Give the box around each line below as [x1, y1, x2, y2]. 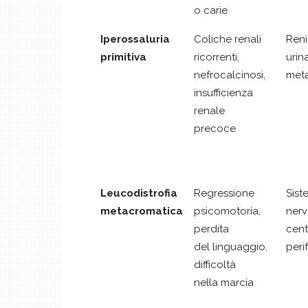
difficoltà [194, 258, 236, 271]
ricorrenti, [194, 50, 239, 63]
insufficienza [194, 86, 253, 99]
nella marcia [194, 276, 254, 289]
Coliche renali [194, 32, 261, 45]
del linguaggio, [194, 240, 267, 253]
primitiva [100, 50, 146, 63]
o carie [194, 3, 228, 16]
